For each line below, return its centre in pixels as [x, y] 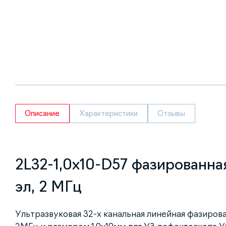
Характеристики [109, 113]
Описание [42, 113]
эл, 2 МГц [48, 187]
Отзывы [172, 113]
